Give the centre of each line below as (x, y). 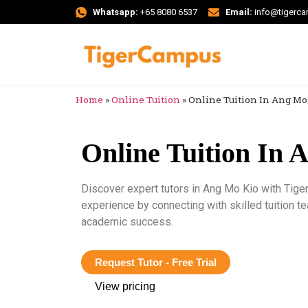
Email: (239, 12)
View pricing (125, 287)
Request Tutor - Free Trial (156, 263)
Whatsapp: (115, 12)
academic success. (127, 221)
